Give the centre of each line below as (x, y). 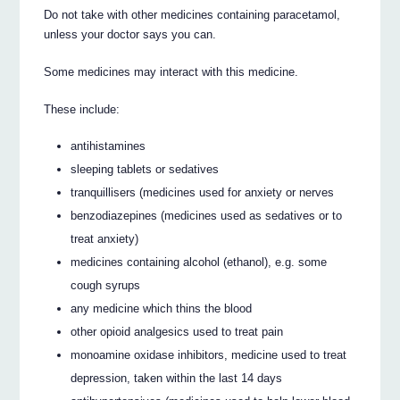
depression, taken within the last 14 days (177, 378)
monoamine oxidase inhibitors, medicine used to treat (209, 354)
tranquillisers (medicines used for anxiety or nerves (203, 192)
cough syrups (106, 285)
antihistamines (108, 146)
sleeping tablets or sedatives (145, 169)
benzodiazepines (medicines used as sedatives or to (207, 215)
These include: (82, 109)
